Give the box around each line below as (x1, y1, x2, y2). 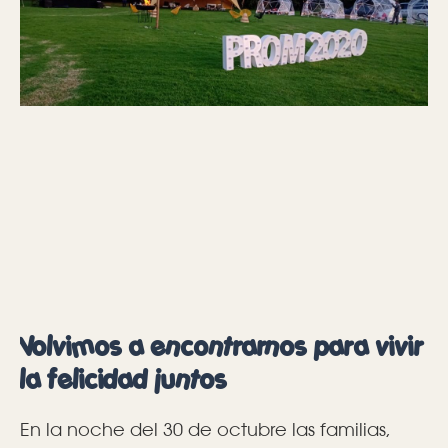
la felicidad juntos (20, 362, 227, 398)
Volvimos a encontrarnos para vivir (20, 329, 424, 365)
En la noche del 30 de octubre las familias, (20, 418, 391, 441)
